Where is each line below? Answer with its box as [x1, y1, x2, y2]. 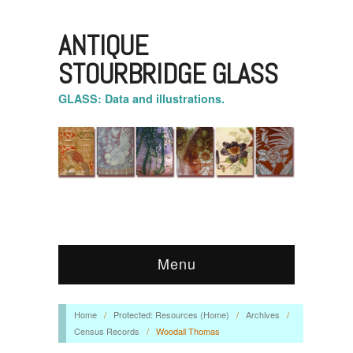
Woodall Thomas [155, 324, 220, 337]
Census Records [73, 324, 139, 337]
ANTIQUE [58, 28, 148, 63]
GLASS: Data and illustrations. [58, 91, 225, 106]
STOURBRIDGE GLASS [58, 57, 278, 91]
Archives [245, 307, 280, 321]
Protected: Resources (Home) [113, 307, 229, 321]
